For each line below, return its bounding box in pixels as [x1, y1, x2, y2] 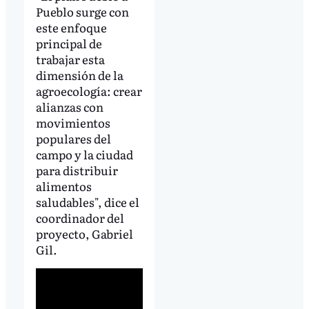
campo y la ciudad [35, 145, 133, 163]
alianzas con [35, 97, 103, 115]
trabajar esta [35, 50, 105, 68]
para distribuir [35, 161, 118, 179]
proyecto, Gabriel [35, 224, 133, 242]
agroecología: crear [35, 81, 142, 99]
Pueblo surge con [35, 2, 129, 20]
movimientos [35, 113, 110, 131]
